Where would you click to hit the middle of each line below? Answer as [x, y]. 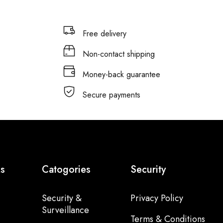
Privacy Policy [157, 198]
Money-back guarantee [121, 74]
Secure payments [111, 95]
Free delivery [104, 34]
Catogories [66, 169]
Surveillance [65, 210]
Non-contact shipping [118, 54]
